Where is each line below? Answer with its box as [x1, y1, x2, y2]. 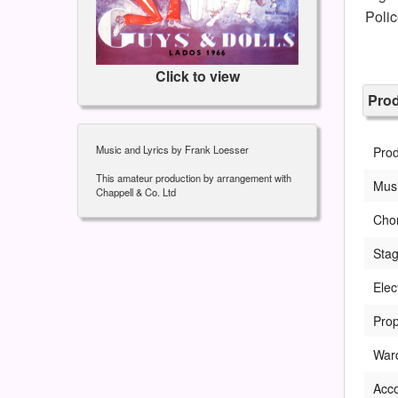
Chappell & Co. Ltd [96, 185, 176, 200]
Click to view [155, 66, 240, 87]
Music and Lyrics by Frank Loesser [96, 142, 249, 157]
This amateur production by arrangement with [96, 171, 291, 186]
